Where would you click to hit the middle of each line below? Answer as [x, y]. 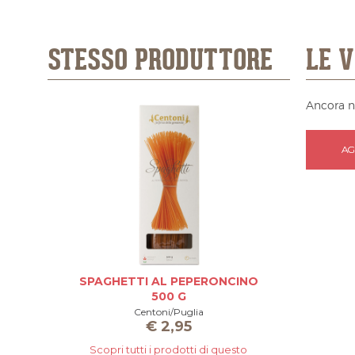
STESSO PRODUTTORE [160, 61]
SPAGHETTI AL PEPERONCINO [168, 281]
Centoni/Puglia [168, 312]
